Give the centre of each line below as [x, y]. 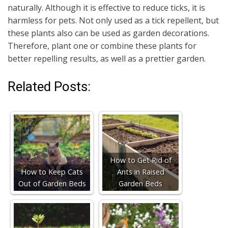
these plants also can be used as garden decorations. [108, 33]
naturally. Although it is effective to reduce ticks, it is [106, 8]
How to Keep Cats [52, 172]
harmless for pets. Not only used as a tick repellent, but [113, 21]
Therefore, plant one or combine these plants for [102, 46]
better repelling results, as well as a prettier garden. [107, 59]
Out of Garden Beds [52, 184]
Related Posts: [49, 87]
